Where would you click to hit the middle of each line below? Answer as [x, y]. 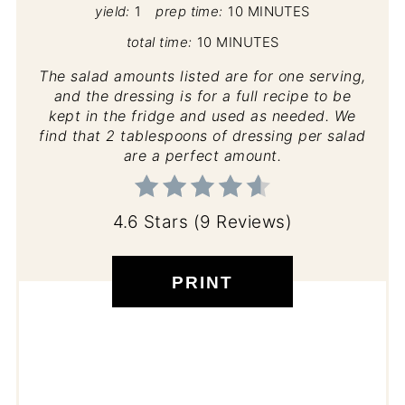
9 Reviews [243, 222]
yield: [113, 12]
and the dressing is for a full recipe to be [202, 96]
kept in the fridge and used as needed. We [202, 116]
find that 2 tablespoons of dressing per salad [202, 136]
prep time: [189, 12]
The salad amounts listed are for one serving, [202, 76]
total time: [159, 43]
